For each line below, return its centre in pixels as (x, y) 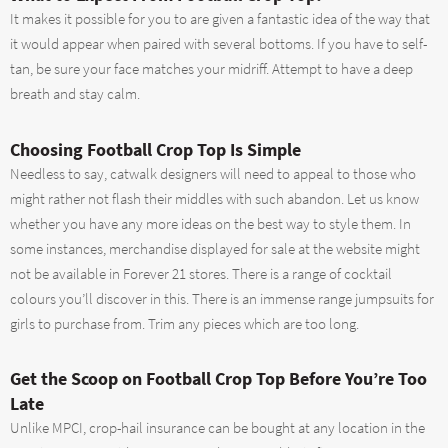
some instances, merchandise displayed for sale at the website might (215, 248)
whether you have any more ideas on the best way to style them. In (210, 223)
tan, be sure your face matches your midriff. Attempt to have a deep (211, 69)
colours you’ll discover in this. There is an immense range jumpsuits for (222, 298)
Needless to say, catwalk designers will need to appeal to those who (213, 173)
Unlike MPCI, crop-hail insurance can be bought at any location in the (217, 428)
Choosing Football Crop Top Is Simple (155, 149)
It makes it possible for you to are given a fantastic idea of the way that (220, 19)
